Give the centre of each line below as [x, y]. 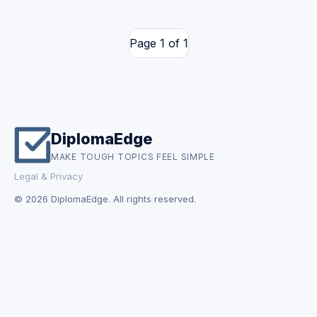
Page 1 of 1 [158, 43]
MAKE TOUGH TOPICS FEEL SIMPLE [133, 156]
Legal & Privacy [48, 176]
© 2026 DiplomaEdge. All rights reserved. [105, 199]
